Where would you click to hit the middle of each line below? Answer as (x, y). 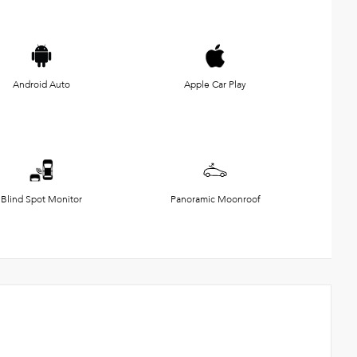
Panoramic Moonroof (215, 199)
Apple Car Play (215, 84)
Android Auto (41, 84)
